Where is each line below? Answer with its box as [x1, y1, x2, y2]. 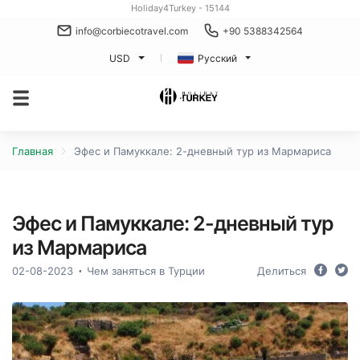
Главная [12, 145, 53, 157]
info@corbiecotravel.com [76, 24, 188, 37]
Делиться [257, 264, 306, 277]
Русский [197, 51, 237, 64]
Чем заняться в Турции [87, 264, 205, 277]
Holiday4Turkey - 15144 [130, 2, 230, 14]
